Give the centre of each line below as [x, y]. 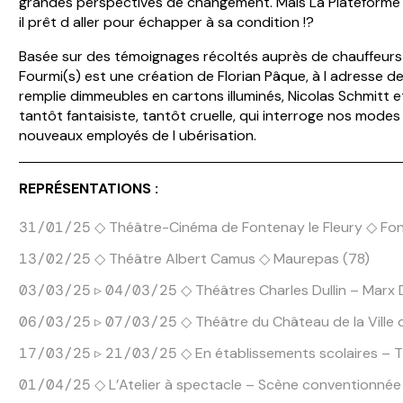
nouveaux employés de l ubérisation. [138, 135]
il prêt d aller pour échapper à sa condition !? [167, 22]
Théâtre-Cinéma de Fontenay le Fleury [236, 228]
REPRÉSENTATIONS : [89, 188]
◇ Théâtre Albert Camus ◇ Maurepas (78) [231, 259]
